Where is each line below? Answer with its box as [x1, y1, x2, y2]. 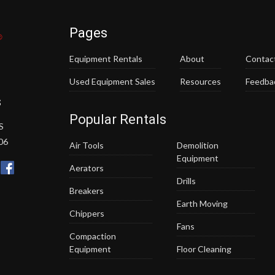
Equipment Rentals [69, 53, 143, 64]
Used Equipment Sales [69, 76, 156, 87]
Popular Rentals [69, 112, 167, 128]
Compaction [69, 231, 117, 242]
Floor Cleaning [177, 244, 232, 255]
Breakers [69, 185, 104, 196]
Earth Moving [177, 198, 228, 209]
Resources [180, 76, 222, 87]
